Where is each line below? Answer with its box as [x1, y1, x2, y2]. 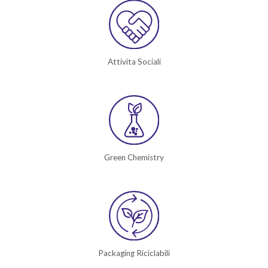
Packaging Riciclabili [98, 248, 170, 258]
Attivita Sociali [107, 57, 161, 67]
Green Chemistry [104, 153, 164, 163]
